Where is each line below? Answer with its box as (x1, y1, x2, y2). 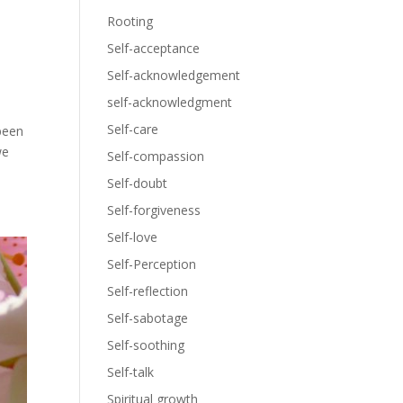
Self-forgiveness (107, 201, 201, 219)
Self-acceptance (107, 40, 201, 57)
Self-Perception (107, 255, 197, 273)
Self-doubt (107, 175, 168, 192)
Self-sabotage (107, 309, 189, 327)
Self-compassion (107, 148, 205, 165)
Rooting (107, 13, 154, 30)
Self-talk (107, 363, 155, 381)
